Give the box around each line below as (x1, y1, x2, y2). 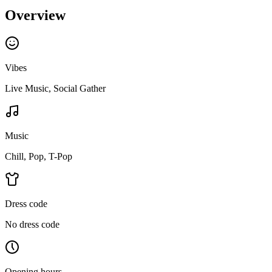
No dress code (5, 219, 59, 230)
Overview (5, 7, 66, 24)
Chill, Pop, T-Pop (5, 151, 72, 162)
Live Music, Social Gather (5, 83, 106, 94)
